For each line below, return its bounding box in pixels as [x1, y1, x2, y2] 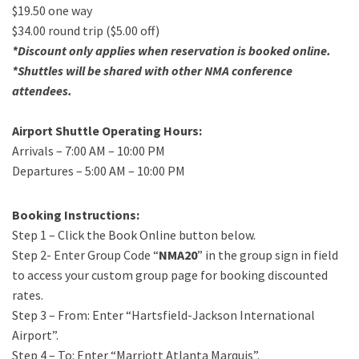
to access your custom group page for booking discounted [12, 267, 328, 283]
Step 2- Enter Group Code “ [12, 247, 159, 263]
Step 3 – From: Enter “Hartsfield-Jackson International [12, 307, 315, 323]
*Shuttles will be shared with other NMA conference [12, 63, 292, 79]
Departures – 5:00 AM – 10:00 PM [12, 163, 185, 179]
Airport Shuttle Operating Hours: [12, 123, 202, 139]
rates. [12, 287, 43, 303]
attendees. [12, 83, 72, 99]
